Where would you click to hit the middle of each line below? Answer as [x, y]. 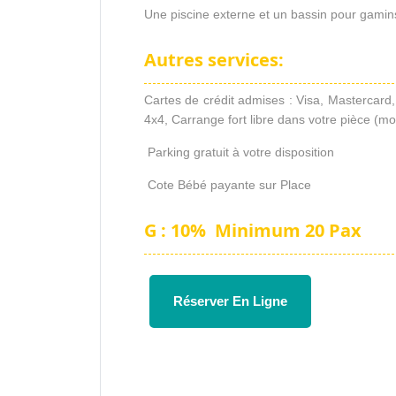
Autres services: [214, 59]
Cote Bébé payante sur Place [228, 185]
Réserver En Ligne [230, 301]
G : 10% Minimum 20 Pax [253, 230]
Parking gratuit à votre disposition [239, 152]
